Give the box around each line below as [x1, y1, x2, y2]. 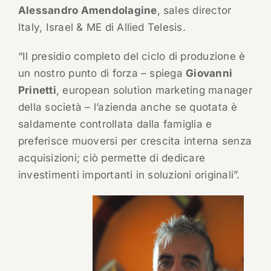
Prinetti [18, 84, 56, 97]
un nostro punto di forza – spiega [18, 67, 186, 80]
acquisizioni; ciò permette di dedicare [18, 152, 206, 165]
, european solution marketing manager [56, 84, 252, 97]
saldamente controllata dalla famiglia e [18, 118, 212, 131]
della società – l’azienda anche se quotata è [18, 101, 238, 114]
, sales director [157, 4, 232, 17]
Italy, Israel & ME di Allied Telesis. [18, 21, 186, 34]
